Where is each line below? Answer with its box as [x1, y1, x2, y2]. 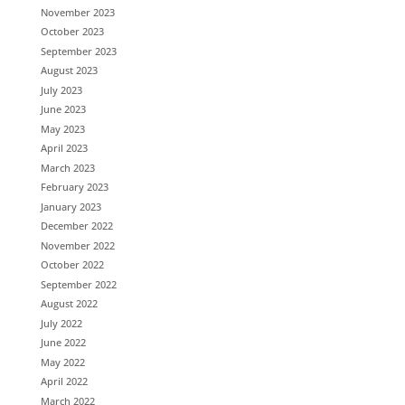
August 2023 [40, 63, 98, 77]
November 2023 [40, 5, 115, 19]
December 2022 [40, 219, 113, 232]
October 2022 [40, 258, 104, 271]
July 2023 [40, 82, 82, 97]
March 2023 [40, 160, 95, 174]
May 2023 [40, 121, 85, 136]
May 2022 [40, 354, 85, 369]
